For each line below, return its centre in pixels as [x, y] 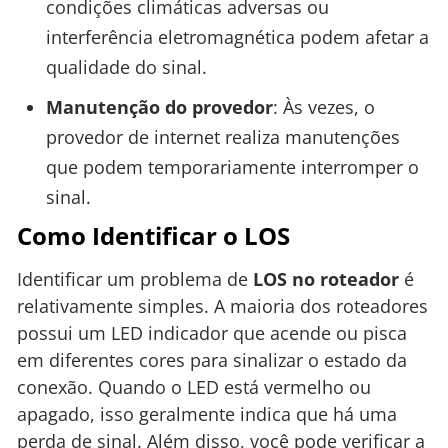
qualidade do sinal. [126, 67]
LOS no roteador [326, 279]
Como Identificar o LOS [153, 236]
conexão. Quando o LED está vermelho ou [194, 387]
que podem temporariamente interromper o [232, 167]
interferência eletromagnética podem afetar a [237, 37]
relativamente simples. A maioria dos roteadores [222, 306]
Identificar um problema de [135, 279]
